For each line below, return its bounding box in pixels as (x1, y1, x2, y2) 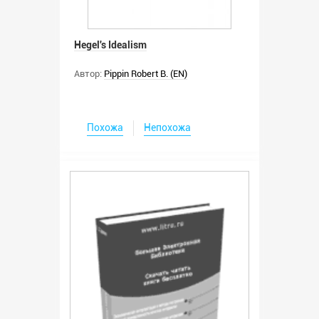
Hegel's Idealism (74, 39, 147, 51)
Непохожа (144, 122, 191, 134)
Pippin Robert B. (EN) (104, 68, 187, 80)
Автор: (74, 68, 102, 80)
